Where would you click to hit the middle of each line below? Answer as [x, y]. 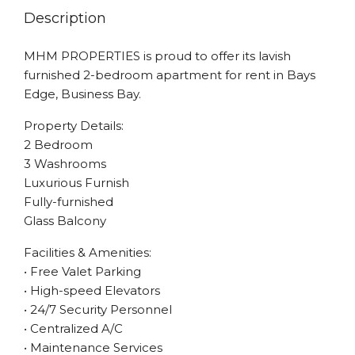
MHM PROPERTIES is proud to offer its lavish [157, 56]
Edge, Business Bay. [82, 94]
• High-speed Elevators [92, 290]
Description [65, 18]
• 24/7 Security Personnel [98, 309]
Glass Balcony [65, 221]
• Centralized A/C [73, 328]
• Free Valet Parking [82, 271]
